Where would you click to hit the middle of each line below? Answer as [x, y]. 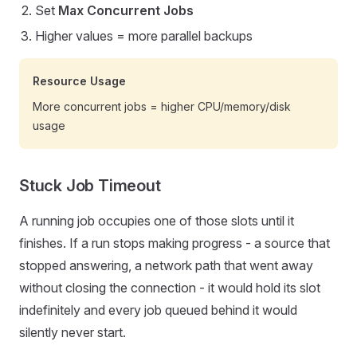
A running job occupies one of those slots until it [157, 221]
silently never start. [73, 332]
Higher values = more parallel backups [144, 36]
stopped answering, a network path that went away [166, 265]
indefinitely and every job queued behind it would [158, 310]
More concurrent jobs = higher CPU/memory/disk [162, 106]
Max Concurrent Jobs [126, 10]
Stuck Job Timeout [90, 186]
